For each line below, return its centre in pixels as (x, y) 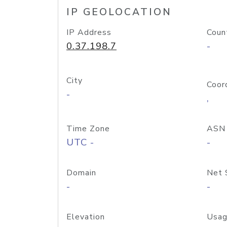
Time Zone (88, 129)
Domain (81, 173)
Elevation (86, 217)
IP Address (89, 32)
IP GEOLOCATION (119, 12)
